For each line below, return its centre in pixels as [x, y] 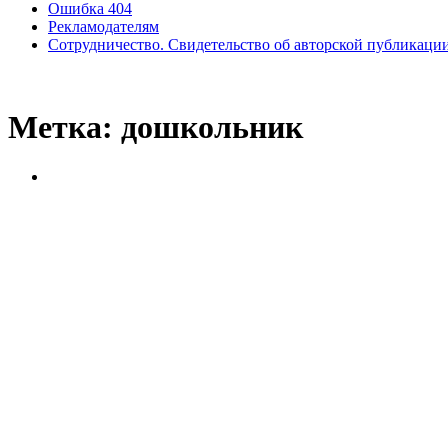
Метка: [64, 127]
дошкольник [212, 127]
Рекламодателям [103, 26]
